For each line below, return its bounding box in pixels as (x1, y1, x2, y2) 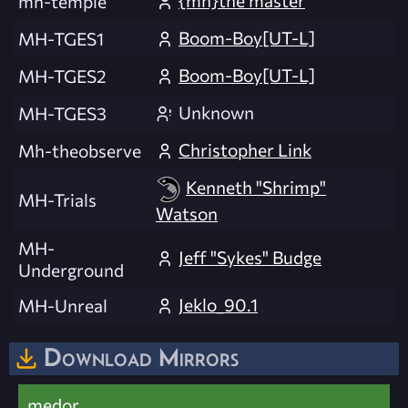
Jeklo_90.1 (178, 293, 258, 316)
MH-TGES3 (18, 102, 107, 125)
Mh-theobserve (18, 139, 141, 162)
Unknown (178, 101, 254, 124)
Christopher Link (178, 138, 311, 161)
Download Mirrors (44, 342, 239, 372)
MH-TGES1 (18, 27, 104, 50)
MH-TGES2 (18, 65, 107, 87)
